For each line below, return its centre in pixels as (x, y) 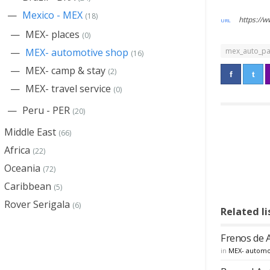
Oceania (22, 168)
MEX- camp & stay (65, 71)
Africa (17, 150)
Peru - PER (46, 110)
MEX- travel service (68, 89)
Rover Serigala (37, 204)
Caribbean (28, 186)
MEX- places (52, 34)
